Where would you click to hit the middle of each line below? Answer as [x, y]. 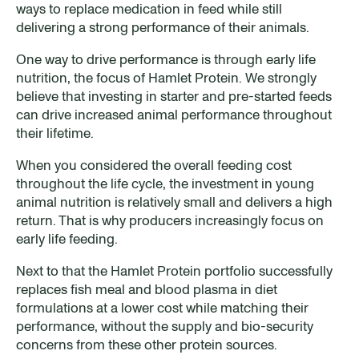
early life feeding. [67, 238]
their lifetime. [55, 133]
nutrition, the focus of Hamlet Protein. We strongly [166, 77]
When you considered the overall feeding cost [154, 165]
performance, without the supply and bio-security [165, 326]
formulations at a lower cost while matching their [162, 307]
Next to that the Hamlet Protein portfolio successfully [174, 270]
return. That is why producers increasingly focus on [170, 220]
